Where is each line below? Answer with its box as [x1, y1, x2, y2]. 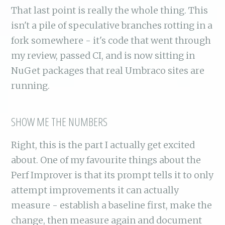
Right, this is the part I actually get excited [11, 139, 195, 151]
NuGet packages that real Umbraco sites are [11, 64, 205, 76]
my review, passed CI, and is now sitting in [11, 49, 195, 61]
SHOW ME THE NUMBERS [11, 114, 108, 130]
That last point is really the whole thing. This [11, 4, 208, 16]
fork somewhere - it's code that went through [11, 34, 211, 46]
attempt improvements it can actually [11, 184, 179, 196]
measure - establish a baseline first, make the [11, 199, 212, 211]
